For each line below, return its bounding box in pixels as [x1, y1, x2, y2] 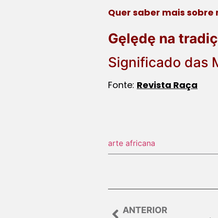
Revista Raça [137, 78, 198, 91]
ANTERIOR [123, 204, 167, 215]
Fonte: [108, 78, 137, 91]
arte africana [108, 138, 155, 148]
